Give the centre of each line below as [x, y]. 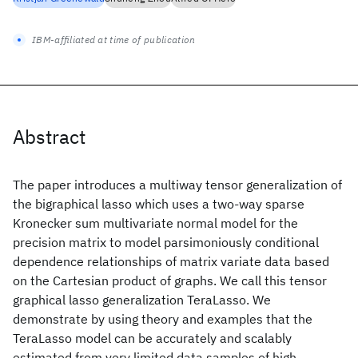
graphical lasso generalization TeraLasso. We [142, 300]
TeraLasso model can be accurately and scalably [152, 338]
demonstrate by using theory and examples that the [163, 319]
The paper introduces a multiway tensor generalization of [177, 185]
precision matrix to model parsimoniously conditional [166, 242]
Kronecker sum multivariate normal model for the [155, 223]
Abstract [49, 137]
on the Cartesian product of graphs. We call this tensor [170, 280]
